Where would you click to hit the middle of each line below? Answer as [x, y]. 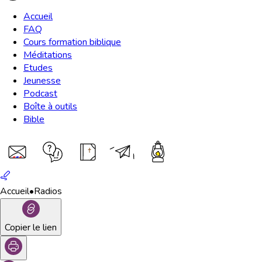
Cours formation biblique [72, 42]
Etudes [38, 68]
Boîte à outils [50, 106]
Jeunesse [42, 81]
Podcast [40, 94]
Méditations [48, 55]
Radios [48, 191]
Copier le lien [31, 227]
